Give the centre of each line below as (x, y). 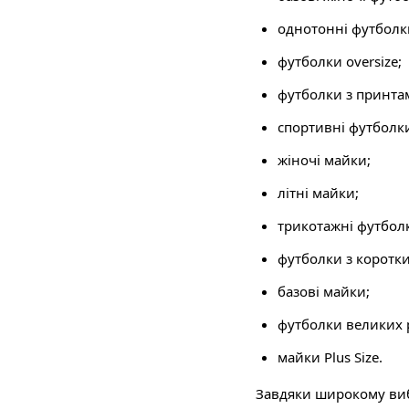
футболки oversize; (340, 61)
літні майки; (318, 193)
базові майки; (324, 291)
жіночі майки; (324, 160)
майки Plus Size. (330, 357)
